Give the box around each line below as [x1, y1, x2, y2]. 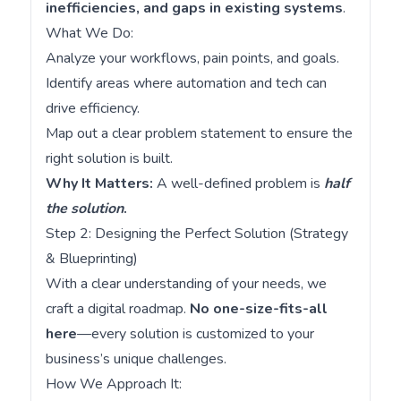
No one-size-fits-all [189, 299, 328, 319]
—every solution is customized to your [76, 324, 314, 344]
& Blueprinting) [45, 249, 138, 269]
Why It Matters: [45, 174, 153, 193]
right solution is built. [45, 149, 173, 168]
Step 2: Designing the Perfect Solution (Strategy [45, 224, 348, 243]
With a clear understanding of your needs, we [45, 274, 327, 294]
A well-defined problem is [152, 174, 324, 193]
